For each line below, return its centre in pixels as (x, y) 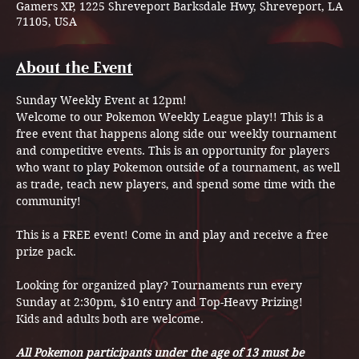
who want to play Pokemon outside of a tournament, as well (179, 167)
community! (50, 201)
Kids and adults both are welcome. (110, 319)
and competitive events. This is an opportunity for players (174, 151)
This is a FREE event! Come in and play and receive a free (174, 235)
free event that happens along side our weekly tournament (178, 134)
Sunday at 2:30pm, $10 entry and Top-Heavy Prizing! (159, 302)
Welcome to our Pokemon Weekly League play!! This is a (171, 117)
